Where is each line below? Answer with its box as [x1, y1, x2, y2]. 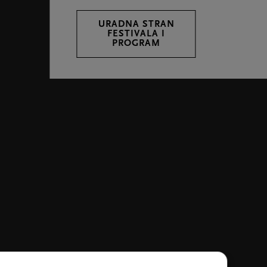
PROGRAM [112, 39, 161, 48]
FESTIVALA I [107, 29, 166, 39]
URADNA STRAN [98, 20, 175, 29]
